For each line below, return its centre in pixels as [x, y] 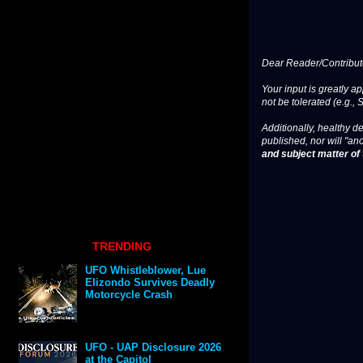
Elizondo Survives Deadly [150, 283]
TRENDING [122, 246]
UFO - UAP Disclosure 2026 [154, 348]
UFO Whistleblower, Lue [146, 271]
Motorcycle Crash [129, 295]
